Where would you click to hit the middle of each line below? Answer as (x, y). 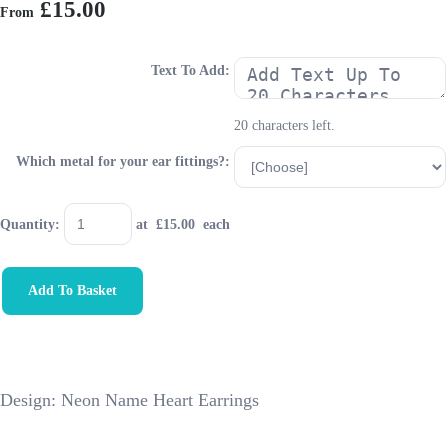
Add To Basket (72, 290)
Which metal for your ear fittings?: (123, 161)
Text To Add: (190, 70)
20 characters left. (284, 125)
